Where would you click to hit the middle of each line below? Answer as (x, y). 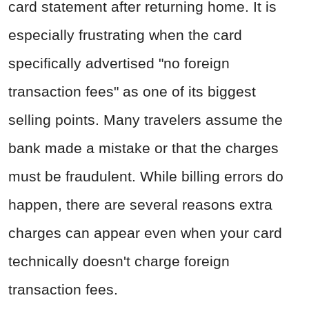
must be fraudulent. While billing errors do (146, 177)
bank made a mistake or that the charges (143, 148)
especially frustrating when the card (125, 35)
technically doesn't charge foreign (119, 261)
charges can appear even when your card (145, 233)
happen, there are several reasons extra (140, 205)
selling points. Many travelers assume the (146, 120)
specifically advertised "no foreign (119, 63)
